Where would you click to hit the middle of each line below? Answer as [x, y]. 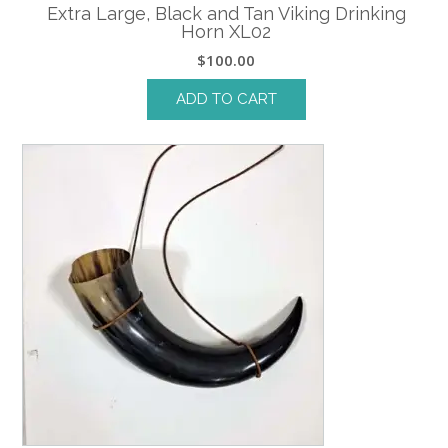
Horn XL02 [226, 32]
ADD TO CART [226, 99]
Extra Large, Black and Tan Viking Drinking [226, 14]
